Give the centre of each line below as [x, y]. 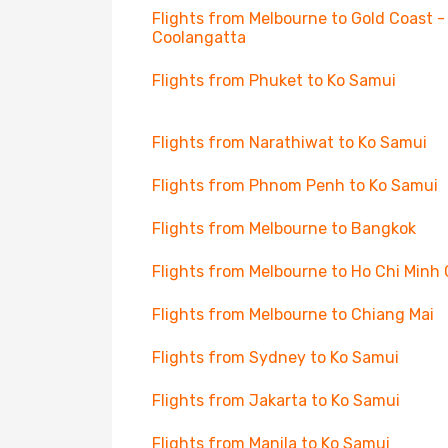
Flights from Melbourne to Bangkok [284, 228]
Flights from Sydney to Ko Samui [275, 357]
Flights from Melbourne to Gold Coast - [298, 18]
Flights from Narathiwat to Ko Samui [289, 142]
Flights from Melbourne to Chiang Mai [293, 314]
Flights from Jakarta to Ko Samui [276, 400]
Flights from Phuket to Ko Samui [274, 80]
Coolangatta [199, 37]
